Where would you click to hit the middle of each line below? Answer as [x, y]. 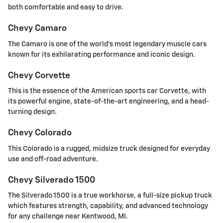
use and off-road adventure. [53, 159]
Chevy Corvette [39, 75]
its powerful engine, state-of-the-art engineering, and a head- [109, 102]
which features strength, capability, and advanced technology [108, 206]
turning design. [32, 112]
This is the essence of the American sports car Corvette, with [107, 91]
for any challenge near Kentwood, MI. [68, 217]
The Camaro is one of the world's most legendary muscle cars [107, 44]
